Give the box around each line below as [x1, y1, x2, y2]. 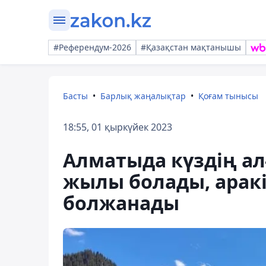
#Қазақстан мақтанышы [141, 42, 241, 53]
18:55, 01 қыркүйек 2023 [63, 121, 172, 134]
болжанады [63, 190, 179, 216]
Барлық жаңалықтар [100, 90, 186, 102]
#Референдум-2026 [53, 42, 131, 53]
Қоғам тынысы [198, 90, 258, 102]
